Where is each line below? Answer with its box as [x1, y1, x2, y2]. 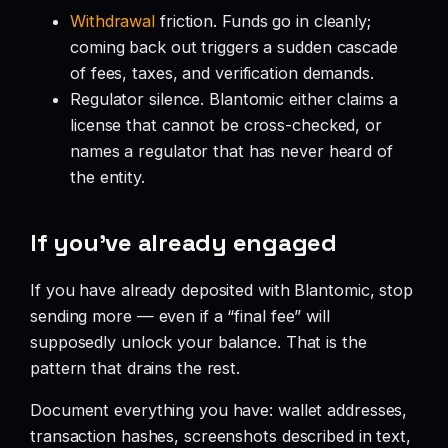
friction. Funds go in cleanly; [155, 11, 371, 32]
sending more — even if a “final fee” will [30, 305, 330, 326]
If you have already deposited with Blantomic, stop [30, 279, 413, 300]
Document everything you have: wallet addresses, [30, 399, 408, 420]
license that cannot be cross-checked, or [70, 115, 382, 136]
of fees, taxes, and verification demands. [70, 63, 374, 84]
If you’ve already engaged [30, 226, 337, 258]
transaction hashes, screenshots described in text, [30, 425, 411, 446]
